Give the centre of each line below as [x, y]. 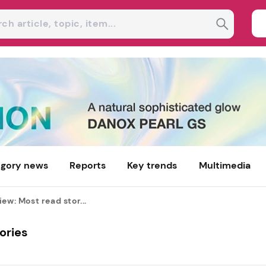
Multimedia [224, 166]
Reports [88, 166]
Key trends [152, 166]
